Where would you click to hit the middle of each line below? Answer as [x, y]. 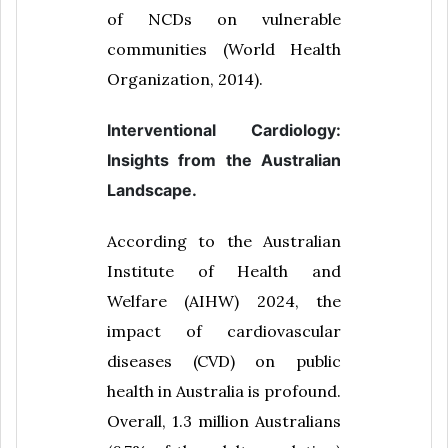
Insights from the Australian [224, 160]
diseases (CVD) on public [224, 361]
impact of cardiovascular [224, 331]
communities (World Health [224, 48]
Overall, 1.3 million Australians [224, 421]
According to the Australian [224, 241]
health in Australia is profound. [224, 391]
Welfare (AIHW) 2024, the [224, 301]
